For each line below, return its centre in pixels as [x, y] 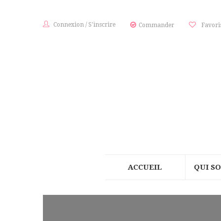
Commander [156, 25]
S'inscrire [102, 25]
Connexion [69, 25]
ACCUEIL [145, 167]
